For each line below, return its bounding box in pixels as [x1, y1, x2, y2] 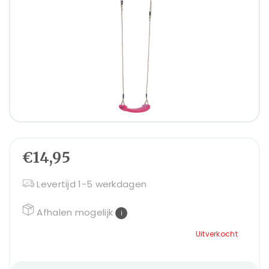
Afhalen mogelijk [37, 205, 116, 219]
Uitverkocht [195, 228, 238, 239]
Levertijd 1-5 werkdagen [37, 177, 147, 190]
